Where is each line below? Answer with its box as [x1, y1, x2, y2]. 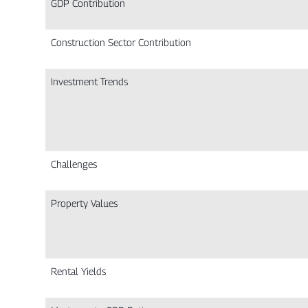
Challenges [51, 158, 98, 170]
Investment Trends [51, 76, 129, 88]
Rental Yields [51, 265, 107, 278]
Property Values [51, 197, 118, 210]
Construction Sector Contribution [51, 36, 192, 49]
